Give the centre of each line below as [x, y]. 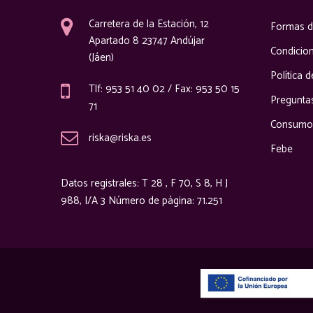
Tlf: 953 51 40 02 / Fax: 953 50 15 [164, 89]
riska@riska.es [120, 138]
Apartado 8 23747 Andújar [147, 41]
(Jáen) [101, 57]
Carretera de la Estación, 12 [149, 24]
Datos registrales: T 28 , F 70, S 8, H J [144, 183]
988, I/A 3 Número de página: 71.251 [141, 201]
